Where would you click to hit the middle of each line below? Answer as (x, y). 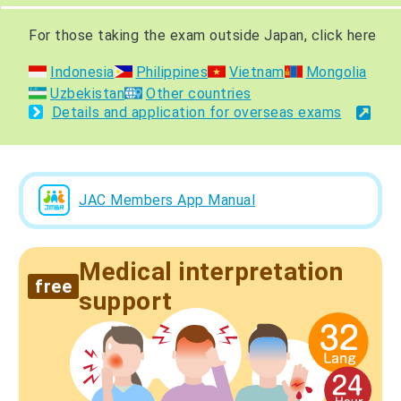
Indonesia (82, 72)
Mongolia (336, 72)
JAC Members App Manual (167, 200)
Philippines (171, 72)
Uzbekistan (87, 93)
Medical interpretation (211, 271)
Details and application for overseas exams (196, 112)
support (126, 301)
